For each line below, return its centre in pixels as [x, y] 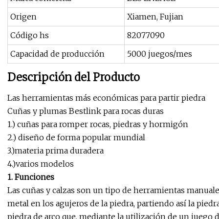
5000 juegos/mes [160, 54]
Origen [23, 17]
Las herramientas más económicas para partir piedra [106, 98]
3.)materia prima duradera [55, 151]
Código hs [30, 35]
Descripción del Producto [74, 77]
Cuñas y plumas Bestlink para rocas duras [86, 111]
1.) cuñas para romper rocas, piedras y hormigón [98, 124]
